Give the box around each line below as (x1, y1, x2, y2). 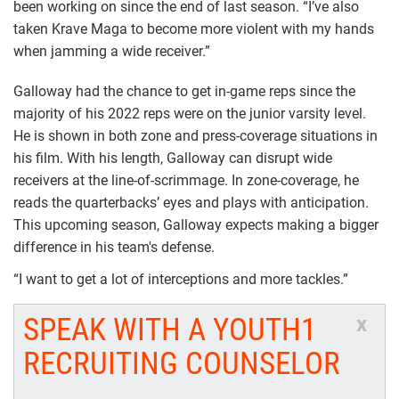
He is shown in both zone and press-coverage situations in (13, 126, 378, 144)
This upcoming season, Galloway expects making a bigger (13, 216, 379, 233)
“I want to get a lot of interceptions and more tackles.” (13, 270, 348, 288)
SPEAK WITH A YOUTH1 (23, 311, 316, 348)
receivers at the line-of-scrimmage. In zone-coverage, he (13, 171, 359, 189)
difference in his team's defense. (13, 238, 215, 256)
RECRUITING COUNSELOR (23, 345, 340, 382)
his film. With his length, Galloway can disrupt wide (13, 149, 332, 167)
